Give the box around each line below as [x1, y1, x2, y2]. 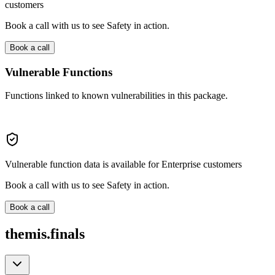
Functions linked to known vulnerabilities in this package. [5, 90, 228, 101]
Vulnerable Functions [5, 65, 112, 79]
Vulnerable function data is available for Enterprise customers [5, 159, 242, 170]
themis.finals [5, 226, 85, 242]
